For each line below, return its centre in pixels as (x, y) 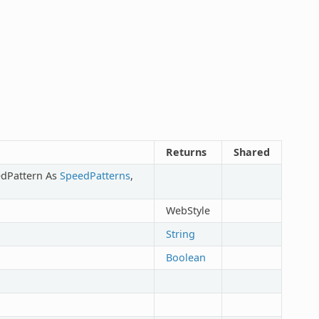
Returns (186, 152)
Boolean (185, 257)
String (180, 234)
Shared (251, 152)
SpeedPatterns (95, 175)
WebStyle (188, 210)
